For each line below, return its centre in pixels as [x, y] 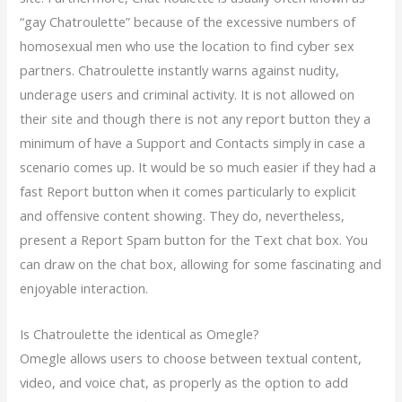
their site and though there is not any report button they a [196, 119]
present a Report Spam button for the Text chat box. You [194, 240]
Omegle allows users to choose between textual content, [191, 358]
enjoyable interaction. [84, 288]
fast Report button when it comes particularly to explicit [188, 192]
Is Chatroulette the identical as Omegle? [140, 333]
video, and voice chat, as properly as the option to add [184, 382]
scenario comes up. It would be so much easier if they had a [198, 167]
